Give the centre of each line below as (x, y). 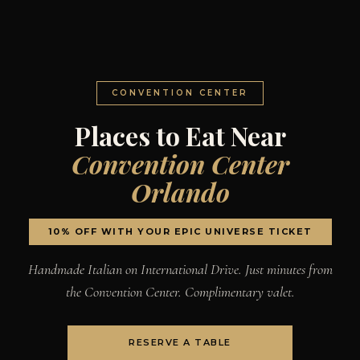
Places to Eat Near (180, 136)
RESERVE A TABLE (180, 343)
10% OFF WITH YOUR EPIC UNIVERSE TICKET (180, 232)
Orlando (180, 192)
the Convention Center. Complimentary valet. (180, 292)
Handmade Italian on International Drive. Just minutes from (180, 270)
